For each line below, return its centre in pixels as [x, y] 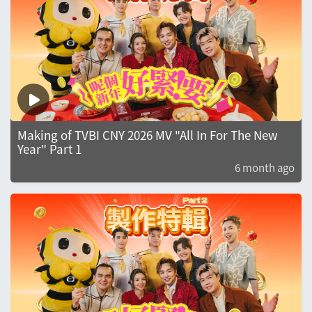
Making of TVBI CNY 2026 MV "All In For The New [96, 134]
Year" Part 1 [49, 148]
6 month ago [265, 167]
